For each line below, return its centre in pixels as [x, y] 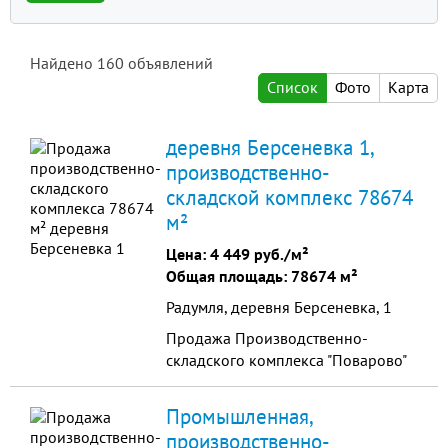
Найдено [63, 63]
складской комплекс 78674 [289, 197]
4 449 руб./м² [259, 254]
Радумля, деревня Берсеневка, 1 [279, 307]
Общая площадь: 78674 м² [262, 276]
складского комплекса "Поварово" [286, 360]
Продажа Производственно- [267, 338]
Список [292, 87]
